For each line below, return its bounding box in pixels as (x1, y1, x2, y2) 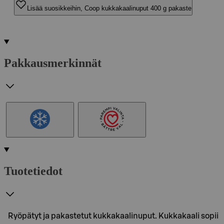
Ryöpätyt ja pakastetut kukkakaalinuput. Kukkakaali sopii (8, 211, 218, 220)
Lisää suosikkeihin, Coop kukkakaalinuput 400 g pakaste (27, 4, 191, 12)
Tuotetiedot (4, 164, 62, 177)
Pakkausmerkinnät (4, 56, 101, 69)
